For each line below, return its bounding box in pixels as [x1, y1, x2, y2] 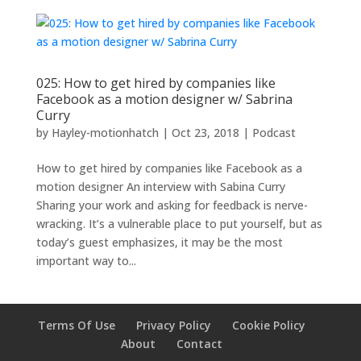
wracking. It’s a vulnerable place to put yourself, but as [35, 216, 322, 231]
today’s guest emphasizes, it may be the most [35, 234, 283, 250]
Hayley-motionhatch [51, 125, 159, 140]
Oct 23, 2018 [171, 125, 239, 140]
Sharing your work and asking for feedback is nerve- [35, 197, 308, 213]
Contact [176, 336, 222, 351]
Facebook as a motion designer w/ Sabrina [35, 90, 293, 108]
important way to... [35, 253, 136, 268]
